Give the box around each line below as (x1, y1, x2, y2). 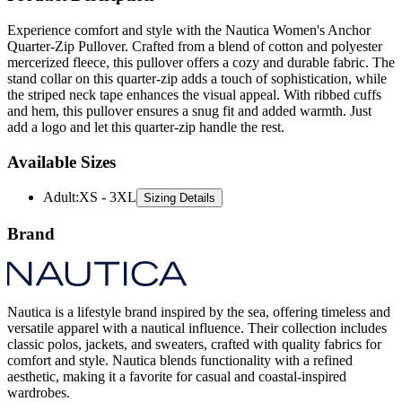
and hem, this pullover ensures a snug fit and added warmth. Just (7, 72, 371, 88)
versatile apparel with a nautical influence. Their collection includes (7, 289, 387, 305)
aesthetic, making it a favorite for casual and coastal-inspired (7, 337, 346, 354)
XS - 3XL (79, 159, 136, 175)
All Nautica (43, 384, 109, 400)
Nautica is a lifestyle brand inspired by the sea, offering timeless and (7, 273, 390, 289)
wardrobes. (7, 354, 70, 370)
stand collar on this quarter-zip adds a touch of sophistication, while (7, 39, 387, 56)
